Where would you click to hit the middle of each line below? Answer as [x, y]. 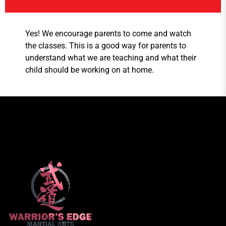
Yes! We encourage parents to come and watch [108, 34]
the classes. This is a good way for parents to [106, 46]
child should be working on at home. [90, 70]
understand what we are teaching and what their [111, 58]
